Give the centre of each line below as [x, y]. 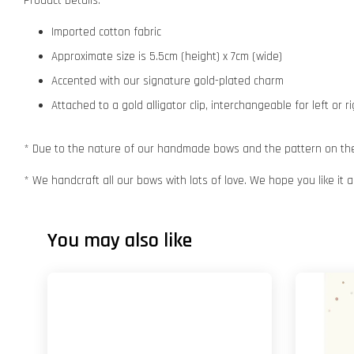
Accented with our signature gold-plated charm [168, 81]
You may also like [120, 240]
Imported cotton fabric [106, 32]
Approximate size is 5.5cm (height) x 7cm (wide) [168, 56]
